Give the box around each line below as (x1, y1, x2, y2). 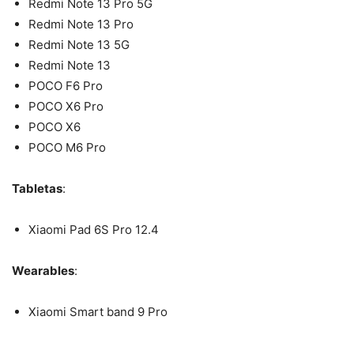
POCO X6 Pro (28, 98, 104, 114)
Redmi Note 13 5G (28, 36, 130, 52)
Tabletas (12, 180, 62, 196)
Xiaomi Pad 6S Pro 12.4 (28, 221, 159, 237)
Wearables (12, 262, 74, 278)
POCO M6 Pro (28, 139, 106, 155)
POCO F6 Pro (28, 77, 103, 93)
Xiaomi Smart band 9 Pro (28, 303, 168, 319)
